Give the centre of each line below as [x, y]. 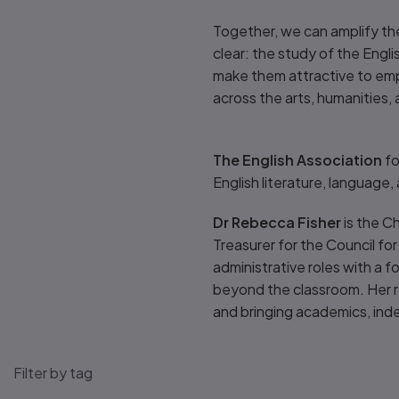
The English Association [297, 160]
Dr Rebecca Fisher [278, 222]
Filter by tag [53, 373]
